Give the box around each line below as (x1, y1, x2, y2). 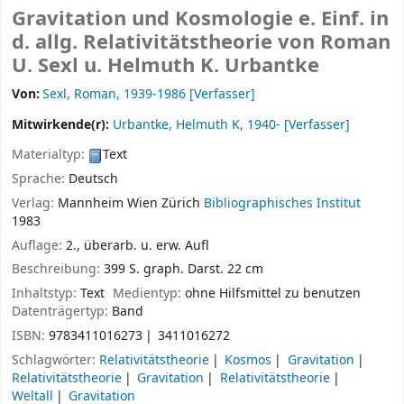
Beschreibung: (12, 260, 104, 280)
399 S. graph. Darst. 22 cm (104, 260, 263, 280)
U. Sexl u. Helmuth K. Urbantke (12, 51, 319, 81)
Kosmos (225, 350, 272, 370)
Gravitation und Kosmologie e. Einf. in (12, 5, 389, 34)
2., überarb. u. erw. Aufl (66, 235, 209, 255)
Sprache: (12, 169, 69, 188)
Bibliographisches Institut (204, 193, 361, 213)
